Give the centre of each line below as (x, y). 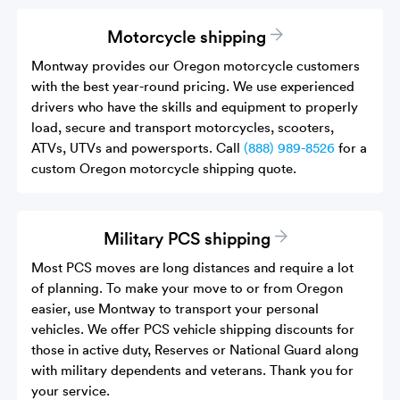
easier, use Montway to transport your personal (175, 308)
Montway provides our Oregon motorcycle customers (196, 65)
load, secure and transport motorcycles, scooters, (183, 126)
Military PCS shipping (187, 237)
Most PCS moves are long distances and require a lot (193, 267)
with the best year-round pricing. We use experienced (193, 85)
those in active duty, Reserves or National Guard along (196, 349)
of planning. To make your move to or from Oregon (187, 287)
